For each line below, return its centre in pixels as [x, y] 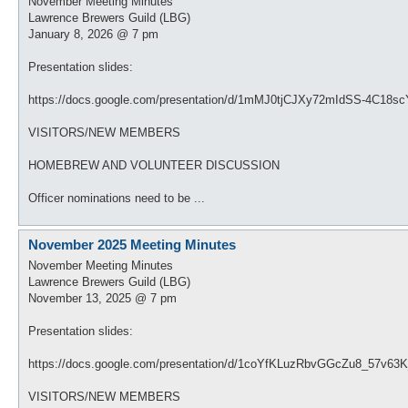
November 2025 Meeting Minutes [132, 245]
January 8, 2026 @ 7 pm [93, 34]
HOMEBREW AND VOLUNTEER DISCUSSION [154, 165]
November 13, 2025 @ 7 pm [102, 298]
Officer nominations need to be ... [117, 198]
